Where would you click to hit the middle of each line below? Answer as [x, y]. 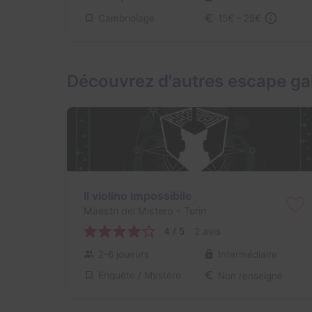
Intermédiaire [247, 254]
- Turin [190, 211]
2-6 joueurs [124, 254]
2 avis [208, 232]
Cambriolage [126, 18]
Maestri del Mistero [128, 211]
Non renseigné [250, 275]
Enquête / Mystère [140, 275]
